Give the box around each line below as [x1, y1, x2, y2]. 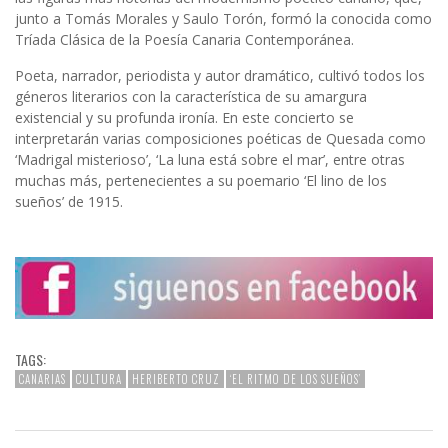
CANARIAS [19, 371, 66, 388]
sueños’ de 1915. [15, 192, 123, 212]
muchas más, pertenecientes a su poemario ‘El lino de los [15, 171, 387, 191]
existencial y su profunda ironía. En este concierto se [15, 108, 354, 128]
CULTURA [76, 371, 122, 388]
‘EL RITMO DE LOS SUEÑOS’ [230, 371, 361, 388]
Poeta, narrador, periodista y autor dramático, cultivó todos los [15, 66, 425, 86]
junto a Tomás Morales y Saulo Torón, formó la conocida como [15, 9, 432, 29]
